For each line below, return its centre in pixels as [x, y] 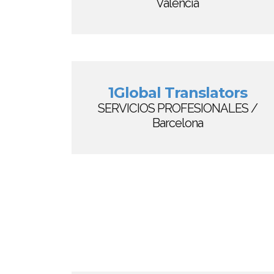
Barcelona [177, 123]
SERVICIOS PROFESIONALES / [177, 108]
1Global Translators [177, 93]
